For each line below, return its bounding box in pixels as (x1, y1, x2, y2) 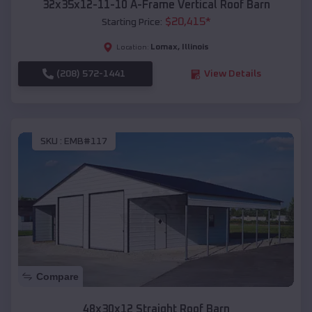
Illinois (182, 43, 209, 52)
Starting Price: (101, 17, 162, 28)
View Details (203, 69, 261, 79)
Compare (36, 271, 79, 283)
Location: (116, 44, 149, 52)
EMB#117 (64, 136, 107, 146)
